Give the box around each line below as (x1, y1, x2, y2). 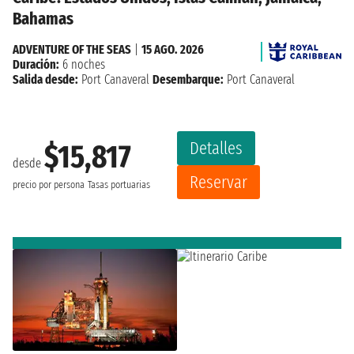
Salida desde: (13, 71, 78, 87)
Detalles (190, 137, 243, 159)
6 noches (59, 56, 105, 72)
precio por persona (13, 179, 85, 192)
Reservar (190, 171, 247, 193)
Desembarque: (153, 71, 224, 87)
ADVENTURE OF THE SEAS (13, 41, 131, 57)
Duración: (13, 56, 59, 72)
